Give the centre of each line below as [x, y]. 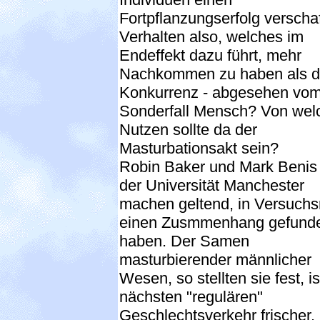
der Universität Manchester [212, 185]
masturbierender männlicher [215, 259]
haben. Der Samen [184, 241]
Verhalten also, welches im [211, 36]
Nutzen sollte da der [188, 129]
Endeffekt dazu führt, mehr [210, 55]
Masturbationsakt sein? [199, 148]
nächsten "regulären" [191, 296]
